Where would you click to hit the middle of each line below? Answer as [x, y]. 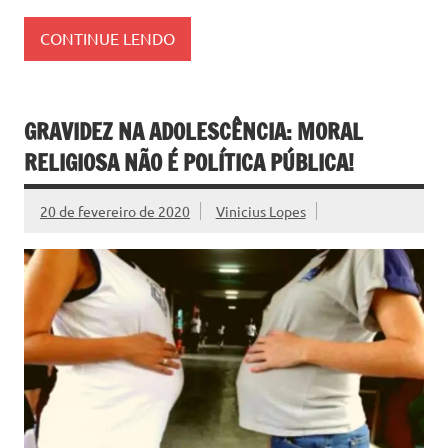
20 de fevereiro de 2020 [115, 210]
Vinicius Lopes [260, 210]
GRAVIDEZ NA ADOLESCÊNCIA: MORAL [193, 131]
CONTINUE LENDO [107, 38]
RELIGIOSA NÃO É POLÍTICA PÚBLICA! [189, 162]
